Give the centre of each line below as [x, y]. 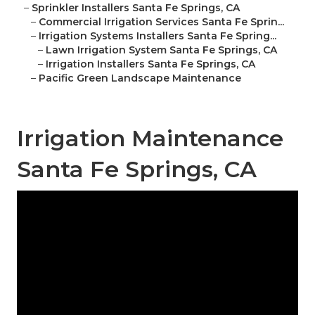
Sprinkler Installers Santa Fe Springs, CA [136, 8]
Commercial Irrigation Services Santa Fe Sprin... [161, 22]
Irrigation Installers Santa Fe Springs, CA [150, 64]
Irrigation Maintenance [150, 139]
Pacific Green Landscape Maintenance [140, 78]
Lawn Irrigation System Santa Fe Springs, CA [161, 50]
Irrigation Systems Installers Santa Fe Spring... [157, 36]
